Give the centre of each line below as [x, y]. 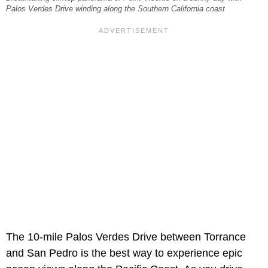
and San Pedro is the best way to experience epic [124, 253]
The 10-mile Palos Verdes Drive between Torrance [126, 237]
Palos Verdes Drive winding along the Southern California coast [115, 9]
